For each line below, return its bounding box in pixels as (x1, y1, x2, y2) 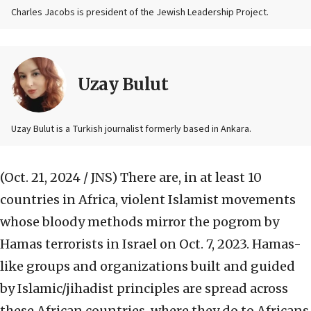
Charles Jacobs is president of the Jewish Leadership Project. (11, 6, 269, 20)
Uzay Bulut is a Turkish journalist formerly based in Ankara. (11, 122, 251, 137)
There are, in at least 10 (120, 169, 262, 186)
